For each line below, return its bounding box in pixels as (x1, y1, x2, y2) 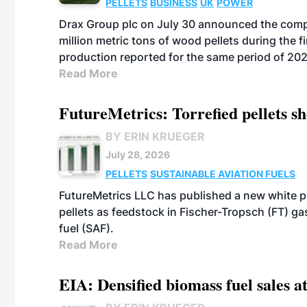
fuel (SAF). (59, 221, 114, 235)
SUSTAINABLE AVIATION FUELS (150, 168, 295, 180)
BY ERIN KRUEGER (106, 130, 205, 143)
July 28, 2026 (106, 149, 170, 160)
